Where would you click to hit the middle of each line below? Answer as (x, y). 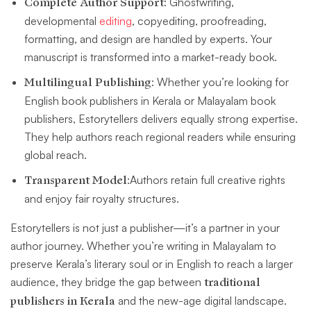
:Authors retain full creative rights (206, 180)
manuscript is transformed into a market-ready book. (151, 57)
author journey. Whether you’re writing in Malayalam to (143, 246)
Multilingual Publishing (88, 83)
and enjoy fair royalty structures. (102, 199)
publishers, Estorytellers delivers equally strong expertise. (161, 119)
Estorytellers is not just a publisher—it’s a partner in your (145, 228)
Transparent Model (76, 181)
